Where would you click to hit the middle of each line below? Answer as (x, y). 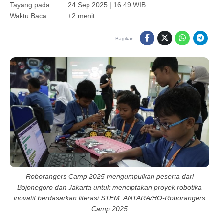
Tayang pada (30, 5)
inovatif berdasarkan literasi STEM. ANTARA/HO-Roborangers (109, 198)
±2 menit (81, 16)
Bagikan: (126, 38)
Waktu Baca (28, 16)
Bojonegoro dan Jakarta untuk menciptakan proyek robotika (109, 187)
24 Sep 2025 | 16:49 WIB (107, 5)
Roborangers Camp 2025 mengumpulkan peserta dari (109, 176)
